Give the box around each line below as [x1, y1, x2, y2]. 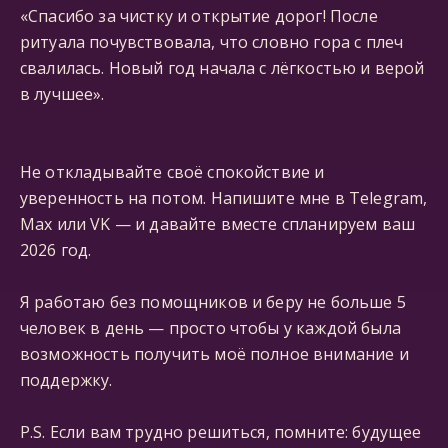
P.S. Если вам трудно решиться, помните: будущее [20, 421, 422, 443]
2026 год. [20, 239, 92, 261]
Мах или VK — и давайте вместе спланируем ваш [20, 213, 416, 235]
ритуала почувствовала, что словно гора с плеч [20, 31, 404, 53]
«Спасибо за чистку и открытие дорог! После [20, 5, 378, 27]
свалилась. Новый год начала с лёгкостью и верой [20, 57, 425, 79]
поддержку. [20, 369, 113, 391]
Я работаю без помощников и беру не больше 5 [20, 291, 406, 313]
